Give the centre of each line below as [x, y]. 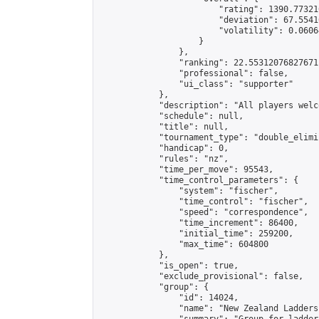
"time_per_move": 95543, [186, 169]
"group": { [154, 287]
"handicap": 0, [164, 148]
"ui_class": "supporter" [196, 84]
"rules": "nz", [164, 159]
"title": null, [164, 127]
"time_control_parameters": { [199, 180]
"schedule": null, [171, 116]
